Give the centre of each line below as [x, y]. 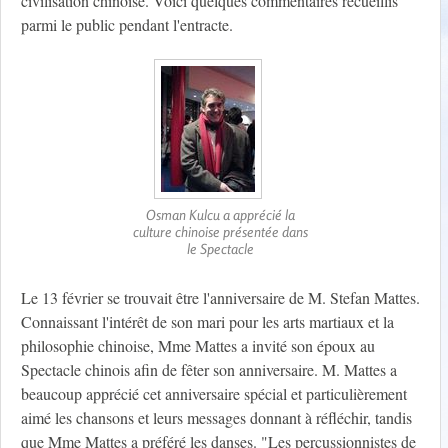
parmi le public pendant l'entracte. [127, 25]
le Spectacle [220, 249]
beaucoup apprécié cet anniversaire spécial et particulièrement [214, 394]
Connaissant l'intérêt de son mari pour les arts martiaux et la [207, 322]
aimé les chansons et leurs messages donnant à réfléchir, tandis [216, 418]
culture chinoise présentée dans [220, 232]
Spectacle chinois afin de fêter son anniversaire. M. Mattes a [209, 370]
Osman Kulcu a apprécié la [220, 215]
